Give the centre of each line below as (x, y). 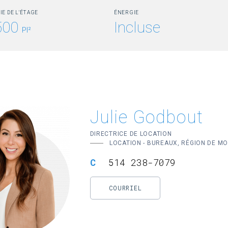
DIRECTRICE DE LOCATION (131, 134)
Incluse (137, 27)
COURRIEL (125, 188)
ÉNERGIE (126, 12)
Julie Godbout (147, 117)
